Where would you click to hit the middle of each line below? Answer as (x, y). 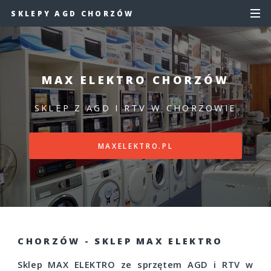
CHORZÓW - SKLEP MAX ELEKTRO (120, 241)
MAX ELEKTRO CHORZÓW (135, 80)
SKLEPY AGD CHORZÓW (73, 13)
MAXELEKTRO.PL (135, 145)
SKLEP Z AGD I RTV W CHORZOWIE (135, 107)
